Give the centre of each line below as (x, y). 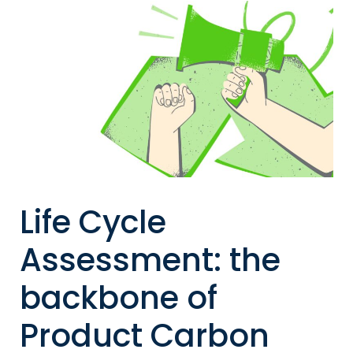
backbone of (119, 298)
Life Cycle (93, 223)
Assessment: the (150, 260)
